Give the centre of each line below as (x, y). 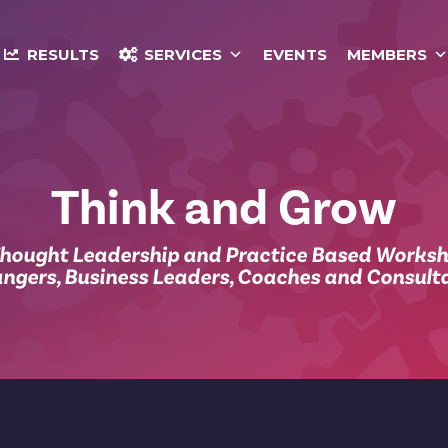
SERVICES (182, 55)
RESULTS (63, 55)
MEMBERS (386, 55)
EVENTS (294, 55)
